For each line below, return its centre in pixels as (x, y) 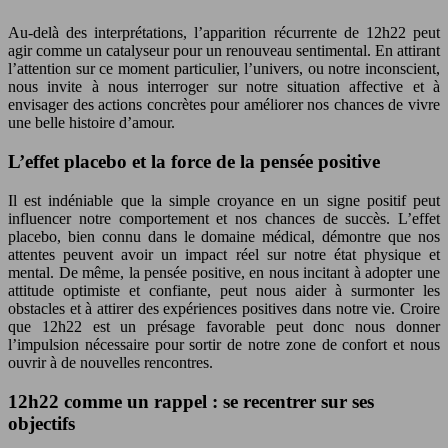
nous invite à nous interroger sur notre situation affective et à (224, 87)
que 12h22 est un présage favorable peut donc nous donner (224, 326)
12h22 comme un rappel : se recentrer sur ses (191, 401)
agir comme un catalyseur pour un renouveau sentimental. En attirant (224, 51)
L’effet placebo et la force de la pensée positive (194, 162)
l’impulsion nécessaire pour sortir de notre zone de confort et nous (224, 344)
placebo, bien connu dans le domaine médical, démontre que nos (224, 236)
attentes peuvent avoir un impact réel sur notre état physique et (224, 254)
